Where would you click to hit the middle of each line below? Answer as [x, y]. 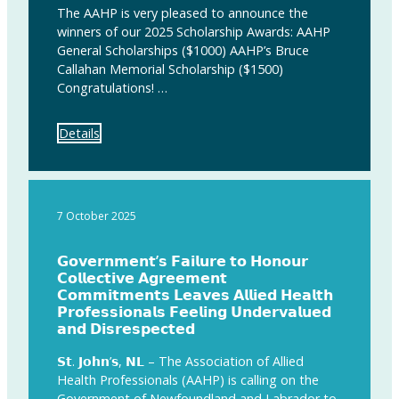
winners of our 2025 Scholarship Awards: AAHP [194, 31]
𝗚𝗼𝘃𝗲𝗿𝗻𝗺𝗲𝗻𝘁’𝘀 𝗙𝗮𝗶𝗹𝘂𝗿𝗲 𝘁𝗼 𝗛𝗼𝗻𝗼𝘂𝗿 [183, 261]
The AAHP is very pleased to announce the [183, 12]
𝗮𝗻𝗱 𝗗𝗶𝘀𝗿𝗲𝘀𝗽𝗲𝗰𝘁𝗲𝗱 [126, 329]
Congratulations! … [112, 87]
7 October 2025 [97, 216]
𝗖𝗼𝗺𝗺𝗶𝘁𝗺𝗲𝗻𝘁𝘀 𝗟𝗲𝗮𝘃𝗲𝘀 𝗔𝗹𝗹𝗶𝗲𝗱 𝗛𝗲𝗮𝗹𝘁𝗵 [195, 295]
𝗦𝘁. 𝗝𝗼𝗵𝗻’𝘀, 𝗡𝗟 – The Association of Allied [180, 362]
